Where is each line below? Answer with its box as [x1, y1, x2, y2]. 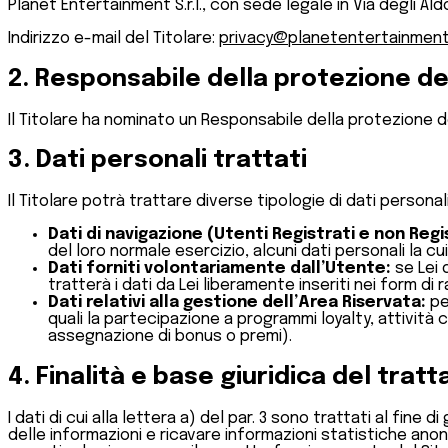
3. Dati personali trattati [8, 148, 307, 174]
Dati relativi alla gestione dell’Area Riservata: [48, 294, 426, 312]
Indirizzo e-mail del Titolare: [8, 29, 219, 47]
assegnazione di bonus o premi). [48, 328, 292, 346]
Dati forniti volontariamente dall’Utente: [48, 260, 391, 278]
